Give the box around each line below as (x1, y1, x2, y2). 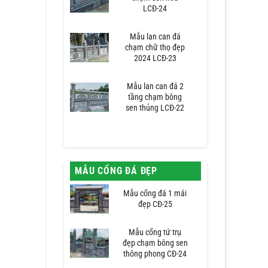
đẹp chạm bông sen (122, 238, 188, 249)
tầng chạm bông (128, 92, 182, 103)
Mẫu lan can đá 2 (126, 81, 184, 92)
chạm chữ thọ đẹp (125, 42, 185, 53)
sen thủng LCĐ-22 (126, 103, 184, 114)
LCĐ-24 (143, 4, 167, 14)
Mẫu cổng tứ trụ (129, 227, 181, 238)
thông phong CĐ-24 (123, 249, 187, 260)
